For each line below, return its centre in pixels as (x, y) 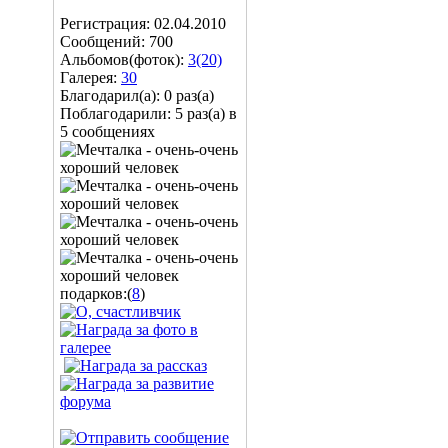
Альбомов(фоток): (124, 59)
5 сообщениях (107, 131)
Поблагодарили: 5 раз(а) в (148, 113)
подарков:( (96, 293)
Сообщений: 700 (116, 41)
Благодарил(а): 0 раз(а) (137, 95)
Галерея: (90, 77)
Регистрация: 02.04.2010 (143, 23)
